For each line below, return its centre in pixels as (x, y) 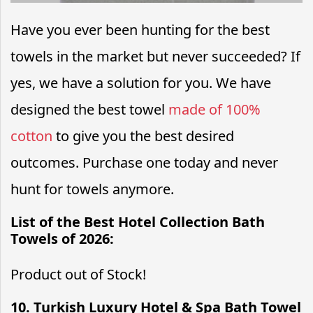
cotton (31, 136)
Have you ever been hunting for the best (140, 30)
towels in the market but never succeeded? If (155, 56)
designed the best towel (89, 109)
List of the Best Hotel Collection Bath (138, 222)
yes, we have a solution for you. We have (141, 83)
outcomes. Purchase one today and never (144, 162)
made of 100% (214, 109)
